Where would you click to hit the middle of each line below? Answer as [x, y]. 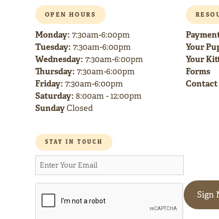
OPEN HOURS [70, 15]
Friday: [49, 84]
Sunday [51, 108]
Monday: [53, 35]
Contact [202, 84]
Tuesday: [53, 47]
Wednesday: [59, 59]
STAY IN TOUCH [74, 142]
